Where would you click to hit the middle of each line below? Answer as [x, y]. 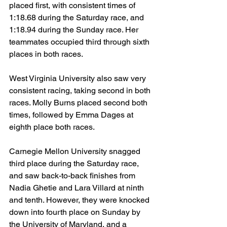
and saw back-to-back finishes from [73, 176]
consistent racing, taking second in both [81, 90]
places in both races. [46, 54]
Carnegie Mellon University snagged [76, 151]
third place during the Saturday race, [75, 163]
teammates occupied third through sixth [80, 42]
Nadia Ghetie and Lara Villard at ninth [78, 188]
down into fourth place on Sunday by [76, 212]
